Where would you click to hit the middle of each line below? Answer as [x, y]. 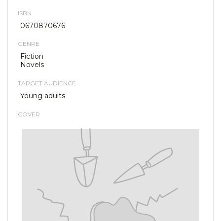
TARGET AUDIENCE [47, 83]
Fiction [32, 56]
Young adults [43, 96]
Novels [32, 65]
